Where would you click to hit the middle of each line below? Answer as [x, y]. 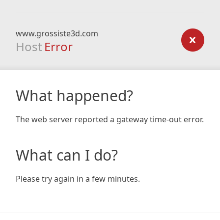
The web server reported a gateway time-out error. [110, 119]
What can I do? [67, 155]
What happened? [74, 96]
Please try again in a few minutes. [78, 179]
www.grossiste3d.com [57, 33]
